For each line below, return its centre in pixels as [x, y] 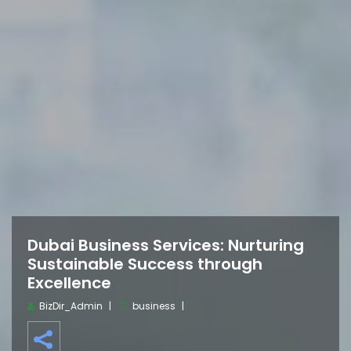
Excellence [69, 283]
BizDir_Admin [71, 306]
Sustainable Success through [145, 264]
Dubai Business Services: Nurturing [166, 245]
